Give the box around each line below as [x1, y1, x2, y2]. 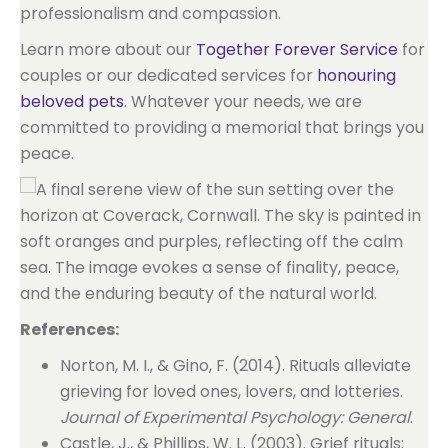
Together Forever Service [196, 38, 398, 61]
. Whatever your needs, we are [124, 90, 362, 113]
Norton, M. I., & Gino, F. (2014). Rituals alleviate [60, 354, 411, 377]
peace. [20, 142, 74, 165]
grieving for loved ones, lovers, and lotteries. [60, 380, 403, 403]
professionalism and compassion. [20, 2, 281, 25]
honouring [317, 64, 396, 87]
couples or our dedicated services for [20, 64, 317, 87]
